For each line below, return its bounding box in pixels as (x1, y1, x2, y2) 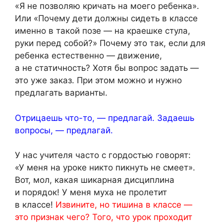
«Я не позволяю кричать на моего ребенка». (15, 1, 199, 11)
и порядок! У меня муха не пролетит (15, 187, 167, 198)
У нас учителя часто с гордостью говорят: (15, 150, 191, 161)
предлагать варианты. (15, 88, 108, 98)
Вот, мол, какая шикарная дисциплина (15, 175, 174, 185)
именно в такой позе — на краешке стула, (15, 26, 190, 36)
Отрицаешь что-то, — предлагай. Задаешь (15, 112, 194, 123)
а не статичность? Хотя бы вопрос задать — (15, 63, 199, 73)
